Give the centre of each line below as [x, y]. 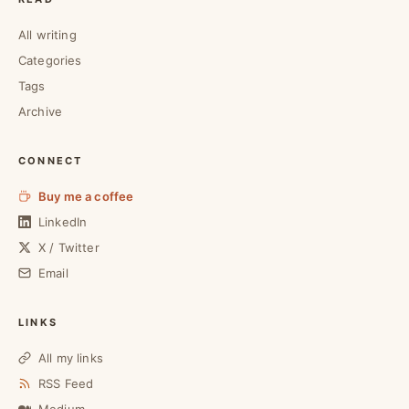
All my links [71, 358]
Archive [41, 111]
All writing [47, 35]
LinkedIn [63, 222]
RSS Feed [66, 383]
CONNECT [51, 161]
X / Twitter [69, 247]
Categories [50, 60]
